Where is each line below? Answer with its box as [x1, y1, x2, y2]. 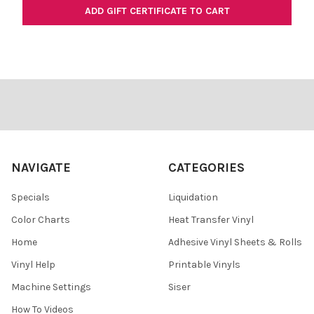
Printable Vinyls [168, 258, 240, 271]
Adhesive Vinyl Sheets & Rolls [168, 235, 302, 248]
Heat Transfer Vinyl [168, 213, 254, 226]
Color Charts [11, 213, 70, 226]
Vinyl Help [11, 258, 55, 271]
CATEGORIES [168, 159, 245, 175]
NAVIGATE [11, 159, 71, 175]
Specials [11, 191, 50, 203]
